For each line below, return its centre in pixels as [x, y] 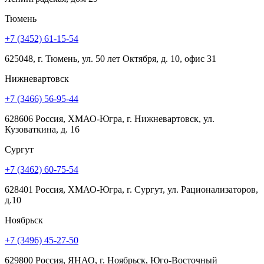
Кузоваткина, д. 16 [42, 129]
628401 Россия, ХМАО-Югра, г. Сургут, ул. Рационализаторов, [131, 189]
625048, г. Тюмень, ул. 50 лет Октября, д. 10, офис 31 [110, 58]
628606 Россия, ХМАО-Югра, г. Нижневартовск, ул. [110, 118]
